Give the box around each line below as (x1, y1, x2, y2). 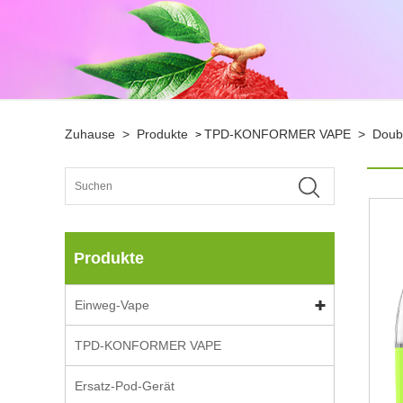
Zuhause (65, 127, 115, 141)
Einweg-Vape (75, 298, 149, 312)
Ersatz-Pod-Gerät (75, 379, 175, 393)
